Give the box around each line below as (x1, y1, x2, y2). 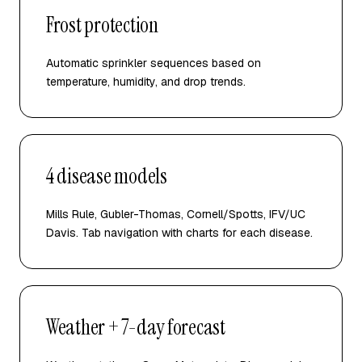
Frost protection (46, 11, 158, 39)
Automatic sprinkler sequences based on (46, 56, 261, 70)
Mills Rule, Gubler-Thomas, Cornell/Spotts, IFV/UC (46, 207, 305, 221)
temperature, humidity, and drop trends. (46, 74, 246, 89)
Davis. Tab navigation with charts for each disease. (46, 225, 313, 240)
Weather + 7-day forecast (46, 314, 225, 341)
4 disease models (46, 162, 167, 190)
